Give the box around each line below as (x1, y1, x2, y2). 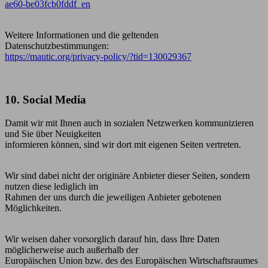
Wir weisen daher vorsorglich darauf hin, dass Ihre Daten (5, 234, 220, 244)
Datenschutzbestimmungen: (5, 40, 109, 51)
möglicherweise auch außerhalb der (5, 245, 138, 255)
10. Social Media (5, 93, 86, 106)
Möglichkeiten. (5, 203, 62, 213)
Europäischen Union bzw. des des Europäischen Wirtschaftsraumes (5, 255, 258, 266)
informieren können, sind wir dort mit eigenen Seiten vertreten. (5, 139, 241, 150)
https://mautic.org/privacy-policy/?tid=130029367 (5, 51, 191, 62)
